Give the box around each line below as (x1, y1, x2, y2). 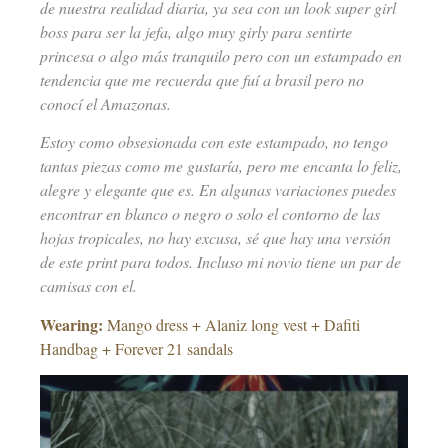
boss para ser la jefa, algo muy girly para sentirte (40, 20, 352, 42)
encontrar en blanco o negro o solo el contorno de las (40, 203, 380, 225)
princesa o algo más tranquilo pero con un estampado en (40, 44, 402, 66)
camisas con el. (40, 275, 137, 297)
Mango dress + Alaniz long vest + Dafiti (103, 313, 360, 335)
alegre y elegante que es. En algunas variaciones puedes (40, 179, 396, 201)
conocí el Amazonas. (40, 92, 171, 114)
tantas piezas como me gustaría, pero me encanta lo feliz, (40, 155, 402, 177)
